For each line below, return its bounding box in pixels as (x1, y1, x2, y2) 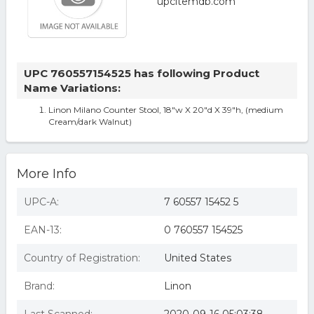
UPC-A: (23, 196, 59, 208)
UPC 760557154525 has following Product (23, 67, 259, 80)
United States (163, 252, 231, 264)
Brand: (23, 280, 55, 292)
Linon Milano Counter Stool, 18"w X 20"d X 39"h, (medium (48, 104, 283, 115)
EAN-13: (23, 224, 62, 236)
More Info (16, 166, 76, 182)
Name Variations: (23, 81, 121, 95)
